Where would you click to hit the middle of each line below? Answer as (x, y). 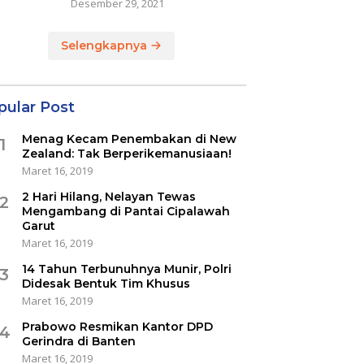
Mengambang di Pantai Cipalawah (126, 212)
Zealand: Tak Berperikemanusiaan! (126, 154)
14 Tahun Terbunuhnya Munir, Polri (126, 269)
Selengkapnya (106, 46)
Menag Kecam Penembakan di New (129, 139)
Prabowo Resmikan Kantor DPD (117, 327)
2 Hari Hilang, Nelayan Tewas (108, 197)
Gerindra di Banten (78, 342)
